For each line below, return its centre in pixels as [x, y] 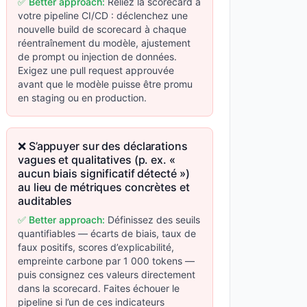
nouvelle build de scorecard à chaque [102, 29]
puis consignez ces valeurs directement [107, 274]
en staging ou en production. [82, 98]
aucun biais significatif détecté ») [104, 173]
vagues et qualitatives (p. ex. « [97, 160]
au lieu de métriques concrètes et [104, 187]
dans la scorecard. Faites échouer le [99, 288]
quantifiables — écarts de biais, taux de [107, 233]
